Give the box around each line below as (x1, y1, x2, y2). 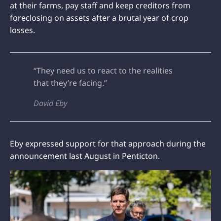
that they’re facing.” (34, 77, 107, 89)
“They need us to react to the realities (34, 65, 173, 76)
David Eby (34, 98, 67, 109)
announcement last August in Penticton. (10, 150, 160, 162)
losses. (10, 25, 35, 36)
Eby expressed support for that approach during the (10, 138, 206, 149)
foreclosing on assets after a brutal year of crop (10, 12, 188, 24)
